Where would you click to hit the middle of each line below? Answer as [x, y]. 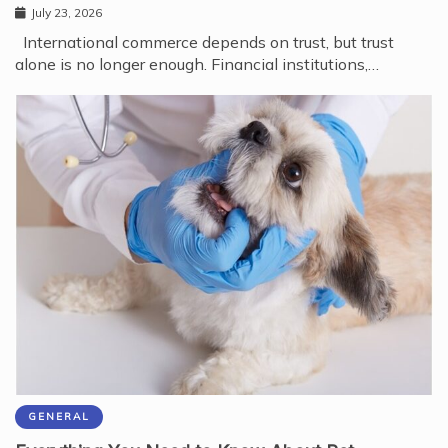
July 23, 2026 [66, 13]
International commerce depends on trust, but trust [204, 42]
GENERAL [59, 416]
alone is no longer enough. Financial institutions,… [197, 64]
